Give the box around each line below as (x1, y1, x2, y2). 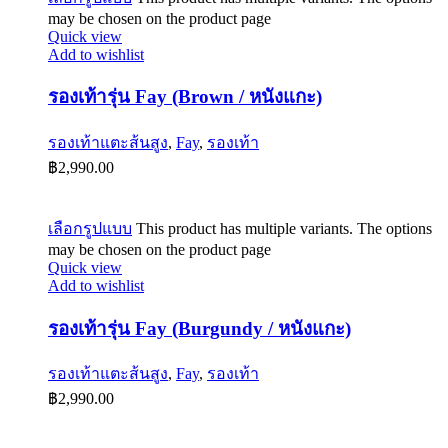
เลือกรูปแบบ (48, 219, 132, 237)
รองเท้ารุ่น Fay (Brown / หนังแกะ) (48, 86, 322, 108)
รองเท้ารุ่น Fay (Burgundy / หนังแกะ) (48, 317, 351, 339)
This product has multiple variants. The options (132, 219, 432, 237)
